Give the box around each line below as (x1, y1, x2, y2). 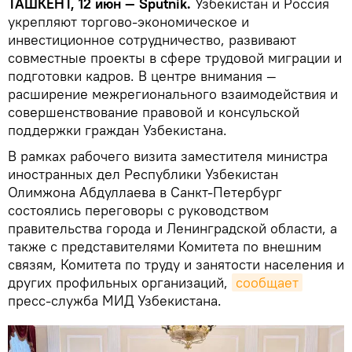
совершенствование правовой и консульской (8, 103, 299, 122)
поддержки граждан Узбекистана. (8, 121, 227, 140)
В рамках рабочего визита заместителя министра (8, 147, 328, 166)
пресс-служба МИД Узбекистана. (8, 291, 222, 310)
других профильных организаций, (8, 273, 232, 292)
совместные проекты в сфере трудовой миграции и (8, 49, 342, 68)
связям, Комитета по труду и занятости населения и (8, 255, 344, 274)
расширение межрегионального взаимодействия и (8, 85, 338, 104)
